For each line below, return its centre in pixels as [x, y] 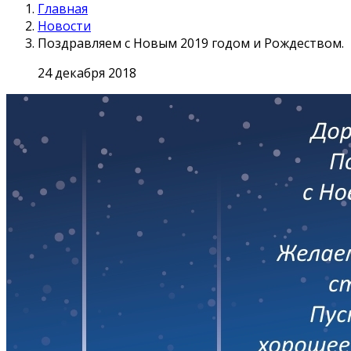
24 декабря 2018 [87, 72]
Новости [64, 25]
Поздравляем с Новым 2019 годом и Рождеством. [191, 43]
